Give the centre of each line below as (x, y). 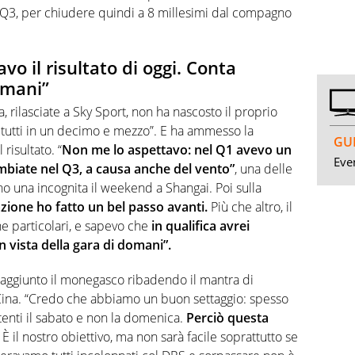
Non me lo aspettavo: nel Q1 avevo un (177, 150)
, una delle (263, 169)
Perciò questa (227, 318)
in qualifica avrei (200, 226)
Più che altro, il (250, 207)
